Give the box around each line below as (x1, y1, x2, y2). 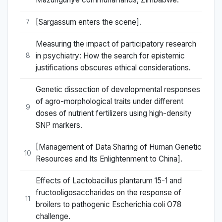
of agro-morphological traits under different (36, 96, 183, 106)
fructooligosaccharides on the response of (36, 188, 181, 198)
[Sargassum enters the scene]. (36, 17, 141, 27)
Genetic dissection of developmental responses (36, 84, 200, 94)
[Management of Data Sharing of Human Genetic (36, 142, 202, 152)
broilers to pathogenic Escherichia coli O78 (36, 200, 181, 210)
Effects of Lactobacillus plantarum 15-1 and (36, 176, 182, 186)
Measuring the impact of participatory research (36, 39, 196, 49)
